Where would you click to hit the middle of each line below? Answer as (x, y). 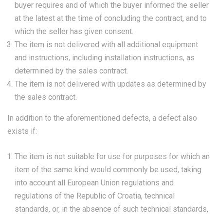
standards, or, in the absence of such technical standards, (111, 209)
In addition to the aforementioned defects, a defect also (102, 118)
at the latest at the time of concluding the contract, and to (111, 18)
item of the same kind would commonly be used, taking (108, 170)
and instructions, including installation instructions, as (105, 58)
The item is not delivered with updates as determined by (110, 84)
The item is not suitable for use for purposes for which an (112, 156)
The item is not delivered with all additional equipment (106, 45)
